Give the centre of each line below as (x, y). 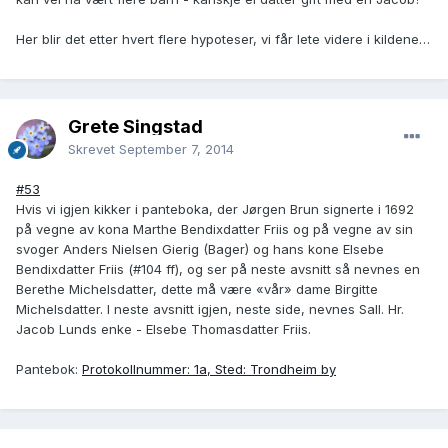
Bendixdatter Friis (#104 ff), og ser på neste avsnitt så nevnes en (218, 269)
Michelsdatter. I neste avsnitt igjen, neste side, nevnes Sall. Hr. (210, 309)
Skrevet (93, 149)
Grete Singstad (135, 127)
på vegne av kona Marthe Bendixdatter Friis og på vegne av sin (214, 229)
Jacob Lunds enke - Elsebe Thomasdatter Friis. (163, 329)
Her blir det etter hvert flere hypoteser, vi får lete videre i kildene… (223, 39)
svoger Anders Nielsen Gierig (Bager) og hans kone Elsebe (200, 249)
